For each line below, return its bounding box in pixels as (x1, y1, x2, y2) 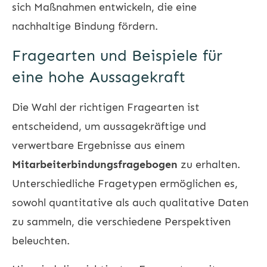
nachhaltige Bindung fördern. (12, 19, 158, 33)
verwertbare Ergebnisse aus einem (12, 138, 185, 152)
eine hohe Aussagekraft (12, 67, 185, 86)
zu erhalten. (178, 157, 240, 171)
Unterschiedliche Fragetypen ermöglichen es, (12, 176, 238, 190)
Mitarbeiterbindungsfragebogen (12, 157, 178, 171)
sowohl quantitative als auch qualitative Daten (12, 195, 249, 209)
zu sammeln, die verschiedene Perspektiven (12, 215, 231, 228)
